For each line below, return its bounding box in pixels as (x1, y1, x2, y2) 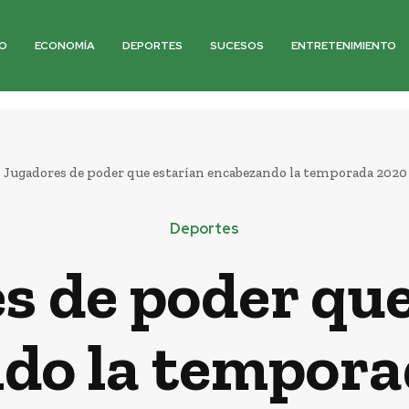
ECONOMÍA (35, 38, 96, 53)
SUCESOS (210, 38, 265, 53)
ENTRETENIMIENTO (291, 38, 397, 53)
